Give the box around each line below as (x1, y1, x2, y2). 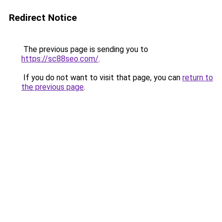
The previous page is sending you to (21, 45, 148, 54)
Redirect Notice (9, 12, 77, 23)
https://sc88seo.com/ (21, 54, 99, 63)
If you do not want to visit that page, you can (21, 73, 182, 82)
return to (182, 73, 213, 82)
